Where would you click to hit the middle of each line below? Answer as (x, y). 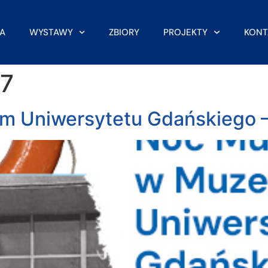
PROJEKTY (186, 32)
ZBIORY (124, 32)
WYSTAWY (51, 32)
